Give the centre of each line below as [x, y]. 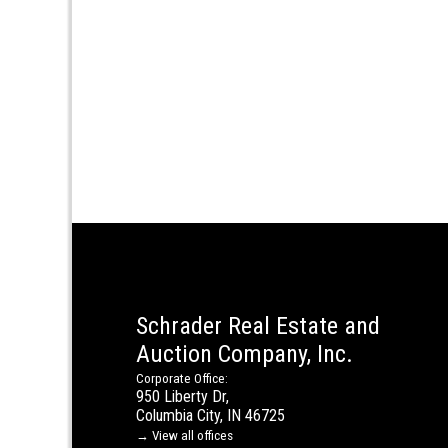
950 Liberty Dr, [182, 397]
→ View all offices [184, 436]
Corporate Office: [182, 379]
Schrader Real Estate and [258, 326]
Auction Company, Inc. [244, 354]
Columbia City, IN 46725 [210, 416]
